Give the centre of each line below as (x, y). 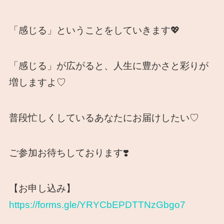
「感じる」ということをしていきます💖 (94, 30)
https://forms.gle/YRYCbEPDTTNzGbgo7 (97, 204)
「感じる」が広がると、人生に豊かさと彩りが (108, 66)
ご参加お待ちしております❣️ (69, 153)
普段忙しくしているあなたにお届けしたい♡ (104, 117)
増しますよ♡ (37, 82)
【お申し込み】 (42, 188)
